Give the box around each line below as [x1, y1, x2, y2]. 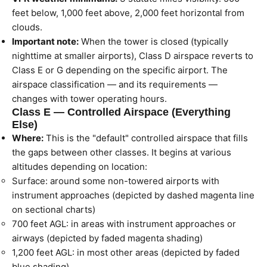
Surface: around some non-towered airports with [12, 175, 219, 187]
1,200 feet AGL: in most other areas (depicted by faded [12, 247, 240, 258]
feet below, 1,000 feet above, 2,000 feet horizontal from [12, 7, 244, 18]
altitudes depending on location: [12, 161, 147, 172]
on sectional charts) [12, 204, 95, 215]
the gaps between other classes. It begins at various [12, 147, 231, 158]
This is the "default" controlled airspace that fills [44, 132, 248, 144]
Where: [12, 132, 44, 144]
